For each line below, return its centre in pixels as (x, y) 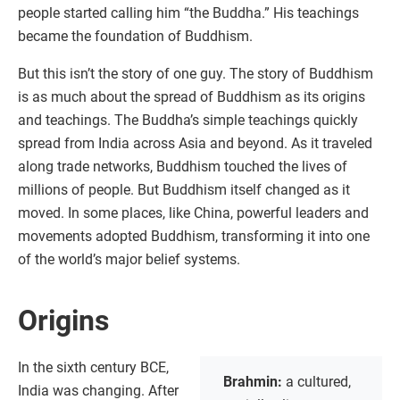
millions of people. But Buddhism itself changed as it (184, 190)
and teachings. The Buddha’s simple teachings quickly (188, 120)
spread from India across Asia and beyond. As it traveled (195, 143)
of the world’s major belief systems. (129, 259)
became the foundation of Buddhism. (135, 36)
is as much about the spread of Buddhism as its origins (192, 97)
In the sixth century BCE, (93, 367)
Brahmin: (254, 382)
